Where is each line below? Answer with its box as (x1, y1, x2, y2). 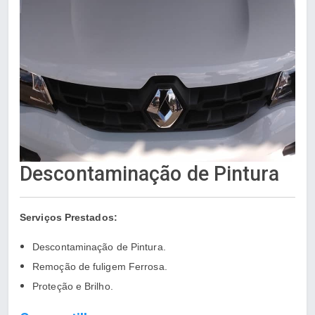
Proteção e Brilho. (32, 281, 113, 292)
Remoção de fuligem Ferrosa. (32, 261, 167, 272)
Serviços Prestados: (20, 212, 117, 223)
